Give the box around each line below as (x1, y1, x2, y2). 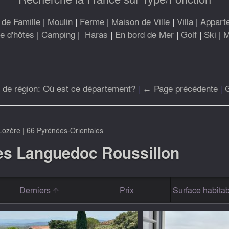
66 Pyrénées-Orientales (26, 125, 103, 135)
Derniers (19, 184, 53, 196)
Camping (41, 27, 75, 40)
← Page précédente (143, 81, 218, 95)
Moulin (48, 14, 73, 28)
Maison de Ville (111, 14, 170, 28)
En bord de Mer (115, 27, 174, 40)
